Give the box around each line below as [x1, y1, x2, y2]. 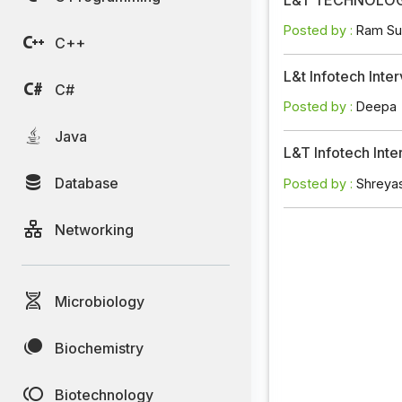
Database [55, 173, 118, 192]
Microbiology [55, 292, 144, 310]
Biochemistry [55, 338, 144, 357]
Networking [55, 220, 134, 239]
